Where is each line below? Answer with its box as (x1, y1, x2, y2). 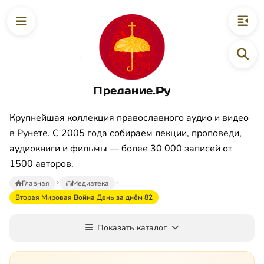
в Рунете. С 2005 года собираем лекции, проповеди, (9, 126, 242, 140)
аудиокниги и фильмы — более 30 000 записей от (9, 141, 232, 155)
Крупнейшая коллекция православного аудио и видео (9, 111, 249, 124)
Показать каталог (97, 222, 167, 233)
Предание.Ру (93, 83, 171, 97)
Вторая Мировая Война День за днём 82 (15, 192, 153, 202)
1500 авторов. (9, 157, 74, 170)
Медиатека (72, 178, 109, 188)
